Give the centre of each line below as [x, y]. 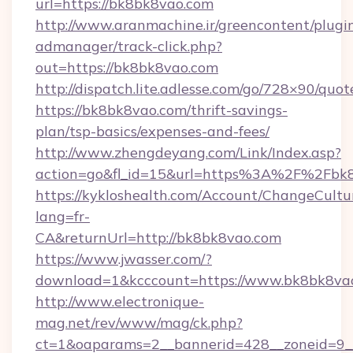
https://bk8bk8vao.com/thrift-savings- [162, 110]
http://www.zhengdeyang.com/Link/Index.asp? [188, 152]
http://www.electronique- [120, 301]
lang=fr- [63, 216]
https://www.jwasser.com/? [124, 259]
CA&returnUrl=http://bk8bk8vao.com [158, 238]
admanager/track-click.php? [129, 46]
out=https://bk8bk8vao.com [127, 67]
